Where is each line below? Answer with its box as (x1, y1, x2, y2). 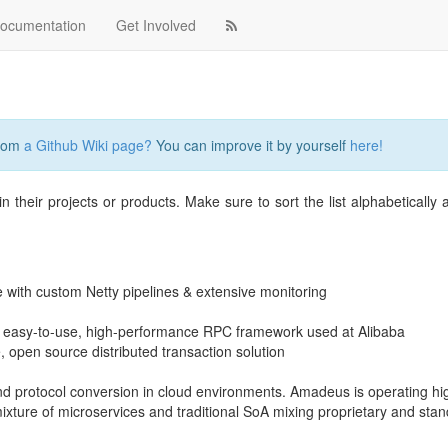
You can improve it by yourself (152, 135, 350, 155)
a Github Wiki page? (24, 135, 152, 155)
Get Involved (116, 15, 196, 35)
